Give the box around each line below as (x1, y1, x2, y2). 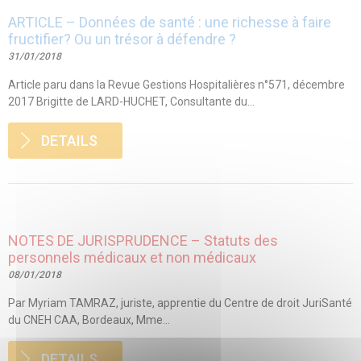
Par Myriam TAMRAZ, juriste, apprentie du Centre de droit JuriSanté (8, 296, 352, 309)
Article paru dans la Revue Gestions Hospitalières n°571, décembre (8, 77, 345, 91)
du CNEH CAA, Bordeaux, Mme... (8, 313, 170, 326)
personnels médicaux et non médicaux (8, 248, 256, 266)
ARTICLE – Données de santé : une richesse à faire (8, 13, 331, 31)
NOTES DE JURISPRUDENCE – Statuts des (8, 231, 278, 249)
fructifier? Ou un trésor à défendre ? (8, 30, 236, 48)
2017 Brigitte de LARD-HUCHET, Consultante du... (8, 94, 255, 108)
